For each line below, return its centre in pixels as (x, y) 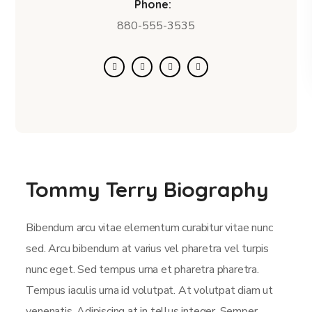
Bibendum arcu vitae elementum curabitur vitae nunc (149, 228)
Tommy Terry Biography (148, 189)
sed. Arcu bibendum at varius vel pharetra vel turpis (148, 249)
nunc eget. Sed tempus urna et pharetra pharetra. (142, 270)
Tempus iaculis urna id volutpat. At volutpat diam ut (150, 290)
